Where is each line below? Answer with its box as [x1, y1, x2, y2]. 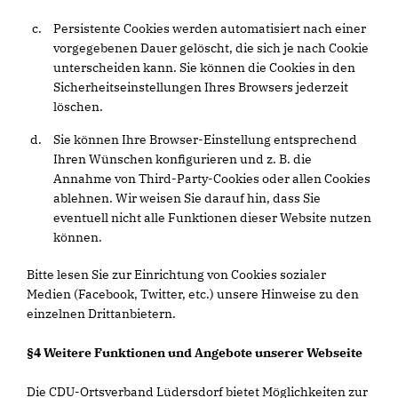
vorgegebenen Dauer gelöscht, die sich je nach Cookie [53, 40, 369, 56]
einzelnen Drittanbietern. [27, 306, 176, 322]
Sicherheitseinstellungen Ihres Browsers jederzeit [53, 79, 348, 95]
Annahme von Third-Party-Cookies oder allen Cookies [53, 171, 370, 187]
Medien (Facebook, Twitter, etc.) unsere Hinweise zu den [27, 286, 359, 302]
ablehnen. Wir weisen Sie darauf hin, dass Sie [53, 190, 321, 206]
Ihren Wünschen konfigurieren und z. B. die [53, 151, 312, 167]
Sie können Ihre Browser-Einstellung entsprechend [53, 131, 357, 147]
